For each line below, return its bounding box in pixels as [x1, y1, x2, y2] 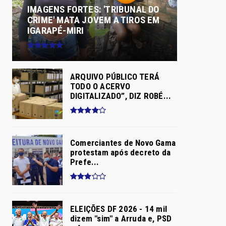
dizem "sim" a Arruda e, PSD [70, 213, 172, 223]
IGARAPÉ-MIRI [27, 24, 84, 36]
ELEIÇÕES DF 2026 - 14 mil [70, 204, 167, 214]
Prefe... [70, 157, 99, 167]
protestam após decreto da [70, 147, 171, 157]
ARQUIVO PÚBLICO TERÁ [70, 72, 159, 82]
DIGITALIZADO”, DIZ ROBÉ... [70, 91, 172, 101]
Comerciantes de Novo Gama [70, 138, 176, 148]
